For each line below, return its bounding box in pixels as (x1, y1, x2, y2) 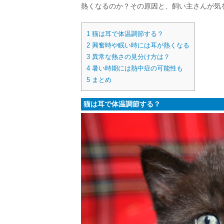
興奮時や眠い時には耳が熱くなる (90, 41, 189, 49)
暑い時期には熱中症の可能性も (90, 64, 183, 72)
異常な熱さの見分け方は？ (90, 53, 170, 61)
